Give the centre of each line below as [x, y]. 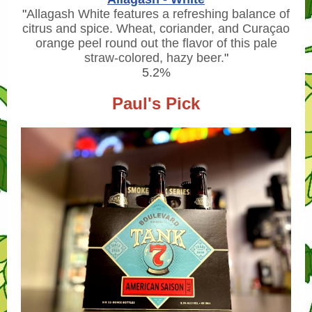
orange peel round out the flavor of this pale [156, 43]
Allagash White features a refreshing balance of [158, 14]
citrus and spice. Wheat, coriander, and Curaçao [156, 29]
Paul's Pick [156, 103]
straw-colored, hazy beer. [154, 58]
